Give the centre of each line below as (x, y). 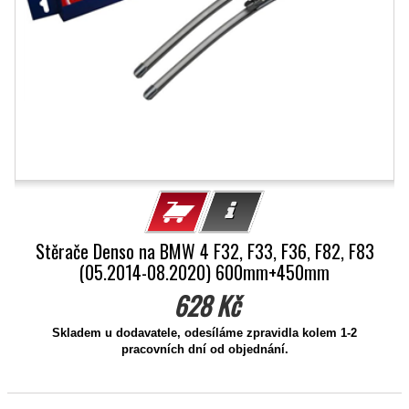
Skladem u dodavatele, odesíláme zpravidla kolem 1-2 (204, 333)
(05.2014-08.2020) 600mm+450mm (204, 272)
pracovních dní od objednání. (204, 349)
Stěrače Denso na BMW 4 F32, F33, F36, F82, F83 (204, 251)
